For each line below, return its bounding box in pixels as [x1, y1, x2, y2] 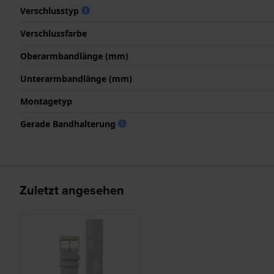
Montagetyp [20, 95, 72, 107]
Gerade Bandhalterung [20, 117, 118, 130]
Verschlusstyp [20, 4, 81, 17]
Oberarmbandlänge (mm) [20, 50, 128, 62]
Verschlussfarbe [20, 27, 87, 39]
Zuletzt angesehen [20, 180, 124, 199]
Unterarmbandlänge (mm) [20, 72, 132, 84]
